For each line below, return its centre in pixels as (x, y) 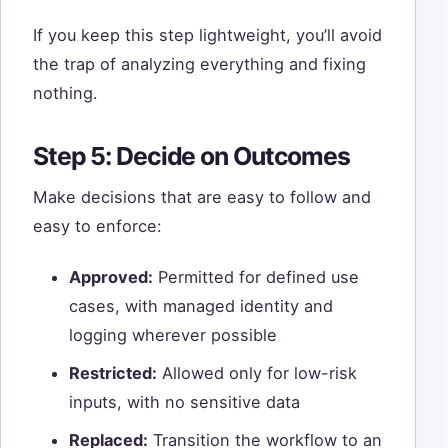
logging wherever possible (173, 334)
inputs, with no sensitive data (184, 401)
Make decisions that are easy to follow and (202, 197)
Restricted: (113, 372)
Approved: (111, 276)
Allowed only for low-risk (257, 372)
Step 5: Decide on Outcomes (191, 155)
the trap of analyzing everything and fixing (199, 63)
